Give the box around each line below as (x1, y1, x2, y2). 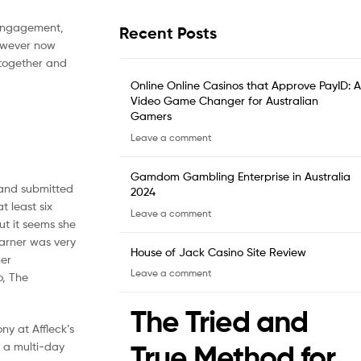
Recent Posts (119, 23, 217, 43)
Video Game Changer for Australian (131, 93, 318, 108)
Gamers (131, 109, 172, 123)
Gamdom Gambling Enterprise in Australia (131, 168, 351, 183)
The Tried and (131, 303, 308, 341)
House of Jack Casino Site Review (131, 244, 306, 259)
